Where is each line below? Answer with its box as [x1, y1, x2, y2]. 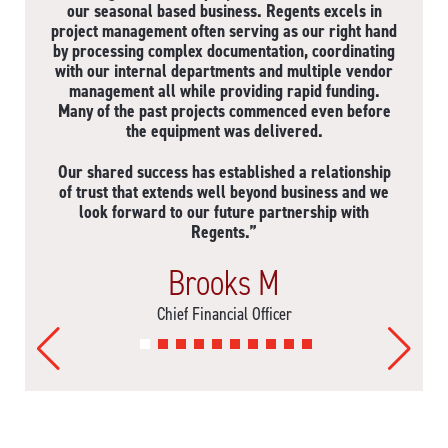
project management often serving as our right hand [51, 19, 397, 44]
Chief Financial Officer [156, 302, 292, 327]
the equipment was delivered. [125, 119, 323, 144]
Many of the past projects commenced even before [57, 99, 391, 124]
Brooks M [168, 259, 280, 308]
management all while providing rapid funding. [68, 79, 380, 104]
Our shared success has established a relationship [57, 160, 391, 185]
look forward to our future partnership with [79, 200, 369, 225]
